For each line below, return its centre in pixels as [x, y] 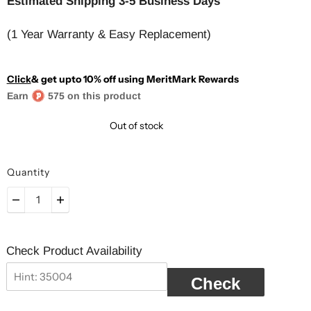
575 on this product [94, 95]
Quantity [28, 172]
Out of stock [137, 125]
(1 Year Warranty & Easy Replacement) [109, 34]
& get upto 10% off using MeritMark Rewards [135, 79]
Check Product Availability [74, 251]
